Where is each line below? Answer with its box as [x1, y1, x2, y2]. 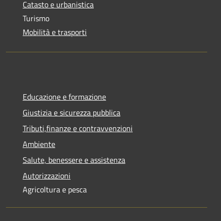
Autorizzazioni [23, 169, 71, 182]
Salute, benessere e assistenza [23, 153, 125, 166]
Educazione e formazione [23, 90, 106, 103]
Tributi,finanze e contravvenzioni [23, 122, 133, 134]
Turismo [23, 12, 49, 24]
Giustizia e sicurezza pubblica [23, 106, 120, 118]
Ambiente [23, 138, 55, 150]
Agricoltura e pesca [23, 183, 87, 195]
